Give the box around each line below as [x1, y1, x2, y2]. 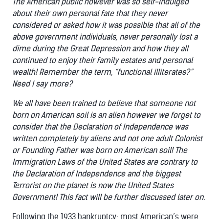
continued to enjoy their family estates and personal [12, 56, 193, 65]
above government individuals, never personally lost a [12, 32, 197, 42]
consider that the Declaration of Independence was [12, 122, 188, 131]
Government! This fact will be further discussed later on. [12, 193, 205, 202]
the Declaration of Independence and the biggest [12, 169, 181, 178]
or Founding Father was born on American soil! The [12, 146, 187, 155]
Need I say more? [12, 79, 72, 88]
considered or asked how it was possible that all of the [12, 21, 200, 30]
